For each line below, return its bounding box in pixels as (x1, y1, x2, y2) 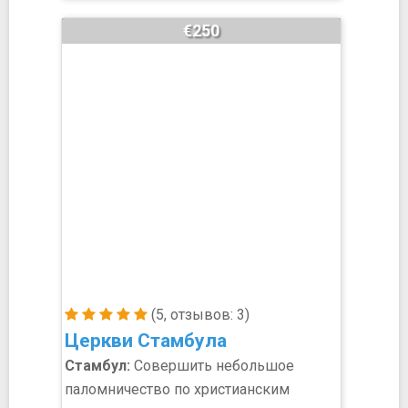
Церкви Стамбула (65, 330, 227, 352)
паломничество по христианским (65, 381, 290, 398)
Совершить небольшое (130, 357, 294, 374)
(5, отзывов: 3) (148, 306, 250, 323)
